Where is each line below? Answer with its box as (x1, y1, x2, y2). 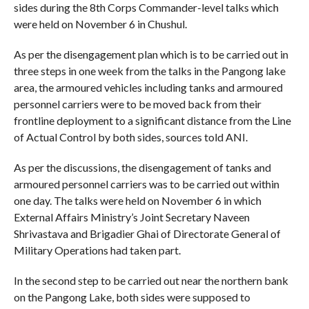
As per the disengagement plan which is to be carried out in (13, 48, 288, 61)
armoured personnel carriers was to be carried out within (13, 177, 279, 191)
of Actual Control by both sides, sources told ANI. (13, 130, 248, 144)
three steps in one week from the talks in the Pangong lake (13, 64, 286, 78)
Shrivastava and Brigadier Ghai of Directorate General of (13, 227, 281, 241)
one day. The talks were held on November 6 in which (13, 194, 261, 208)
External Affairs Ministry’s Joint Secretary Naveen (13, 210, 250, 224)
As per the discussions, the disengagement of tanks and (13, 161, 271, 175)
